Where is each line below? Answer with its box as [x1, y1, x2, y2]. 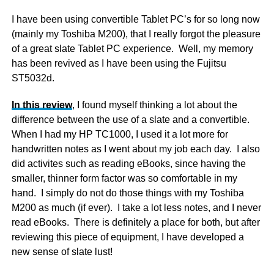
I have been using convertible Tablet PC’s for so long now [11, 14, 260, 24]
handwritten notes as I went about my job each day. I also [11, 144, 260, 154]
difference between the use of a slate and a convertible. [11, 114, 252, 125]
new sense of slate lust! [11, 246, 113, 257]
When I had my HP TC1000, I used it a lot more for [11, 129, 228, 139]
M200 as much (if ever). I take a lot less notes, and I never [11, 202, 261, 213]
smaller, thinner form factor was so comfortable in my [11, 173, 237, 183]
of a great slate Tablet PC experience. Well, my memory [11, 43, 253, 54]
